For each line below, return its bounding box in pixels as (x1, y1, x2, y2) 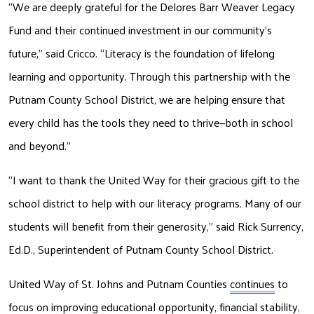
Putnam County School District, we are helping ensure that (8, 89, 285, 110)
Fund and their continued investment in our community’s (8, 20, 272, 41)
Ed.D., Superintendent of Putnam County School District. (8, 239, 273, 260)
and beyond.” (8, 135, 74, 156)
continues (230, 273, 275, 294)
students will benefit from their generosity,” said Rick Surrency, (8, 216, 303, 237)
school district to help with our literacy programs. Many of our (8, 193, 301, 214)
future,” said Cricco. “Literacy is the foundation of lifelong (8, 43, 275, 64)
